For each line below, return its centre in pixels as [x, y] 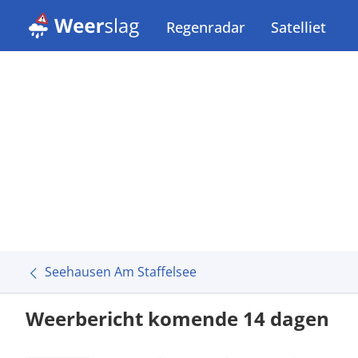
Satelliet [298, 27]
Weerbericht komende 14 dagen [177, 318]
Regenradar [206, 27]
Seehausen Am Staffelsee [121, 272]
